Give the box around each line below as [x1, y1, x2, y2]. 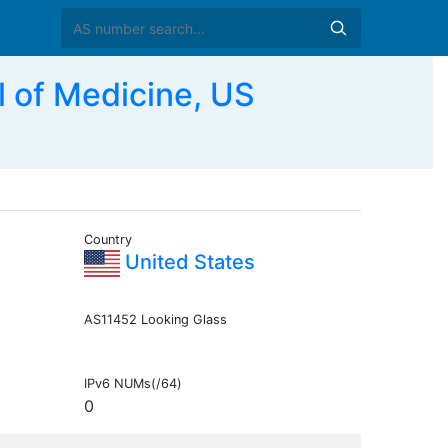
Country [83, 232, 132, 248]
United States [119, 250, 255, 275]
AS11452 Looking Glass [83, 312, 227, 328]
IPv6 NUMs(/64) [83, 376, 182, 392]
